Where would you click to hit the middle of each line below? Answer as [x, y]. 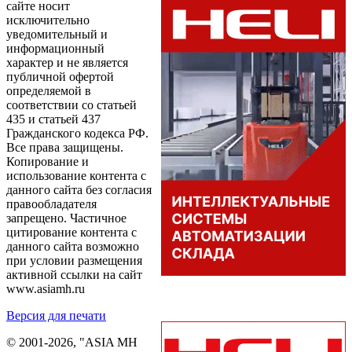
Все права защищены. [65, 147]
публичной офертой [60, 76]
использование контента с [76, 175]
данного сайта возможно [73, 246]
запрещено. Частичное [66, 218]
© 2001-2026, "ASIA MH [72, 342]
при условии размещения [74, 260]
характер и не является [67, 62]
